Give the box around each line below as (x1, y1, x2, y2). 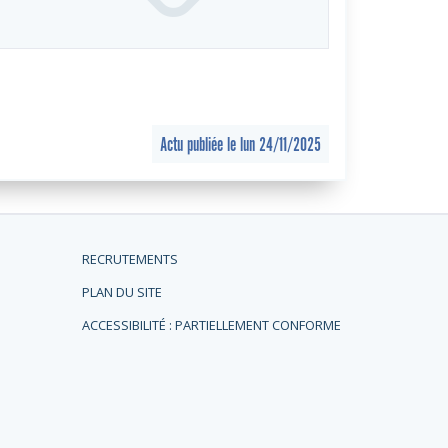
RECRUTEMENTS (82, 250, 179, 269)
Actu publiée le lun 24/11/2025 (160, 133, 322, 155)
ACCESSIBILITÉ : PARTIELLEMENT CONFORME (82, 316, 342, 335)
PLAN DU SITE (82, 283, 163, 302)
